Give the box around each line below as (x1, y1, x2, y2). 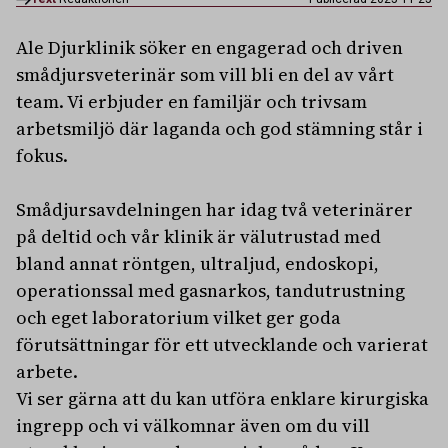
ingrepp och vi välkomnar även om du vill (16, 413, 370, 438)
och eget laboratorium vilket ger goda (16, 305, 341, 330)
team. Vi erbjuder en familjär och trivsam (16, 89, 367, 114)
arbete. (16, 359, 78, 384)
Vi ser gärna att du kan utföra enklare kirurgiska (16, 386, 429, 411)
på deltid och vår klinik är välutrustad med (16, 224, 381, 249)
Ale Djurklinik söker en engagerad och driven (16, 35, 403, 60)
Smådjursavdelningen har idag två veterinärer (16, 197, 413, 222)
